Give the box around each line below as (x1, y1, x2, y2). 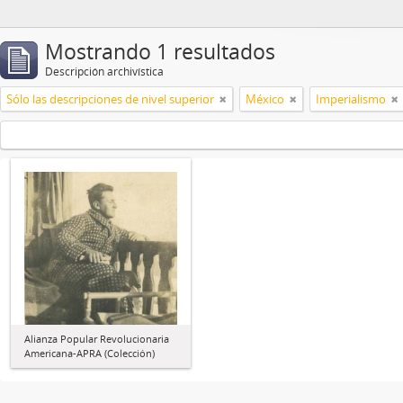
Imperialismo (316, 91, 386, 107)
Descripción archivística (45, 64, 164, 79)
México (246, 91, 284, 107)
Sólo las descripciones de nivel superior (6, 91, 214, 107)
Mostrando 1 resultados (45, 38, 275, 66)
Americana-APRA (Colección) (24, 346, 155, 360)
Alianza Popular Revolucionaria (24, 332, 169, 345)
